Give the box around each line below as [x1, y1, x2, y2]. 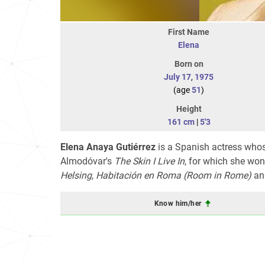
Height [176, 104, 202, 114]
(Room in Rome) [183, 170, 251, 181]
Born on [174, 59, 203, 69]
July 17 [164, 72, 191, 82]
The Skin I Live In [114, 156, 185, 167]
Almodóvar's [60, 156, 114, 167]
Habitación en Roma [96, 170, 181, 181]
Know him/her [154, 199, 203, 208]
